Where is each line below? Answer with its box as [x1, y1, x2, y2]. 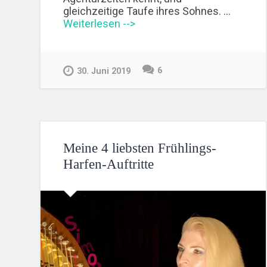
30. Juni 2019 [77, 66, 131, 77]
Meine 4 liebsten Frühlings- [63, 140, 217, 156]
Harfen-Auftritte [63, 156, 154, 172]
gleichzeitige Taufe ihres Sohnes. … [63, 4, 231, 17]
